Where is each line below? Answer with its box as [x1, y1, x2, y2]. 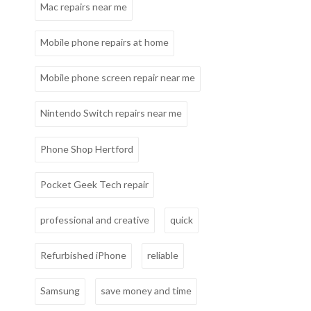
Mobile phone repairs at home [40, 36, 169, 49]
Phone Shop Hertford [40, 142, 133, 155]
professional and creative [40, 213, 149, 226]
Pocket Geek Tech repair [40, 178, 149, 190]
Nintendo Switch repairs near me [40, 107, 182, 119]
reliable [147, 249, 178, 261]
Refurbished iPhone [40, 249, 126, 261]
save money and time [101, 284, 192, 296]
